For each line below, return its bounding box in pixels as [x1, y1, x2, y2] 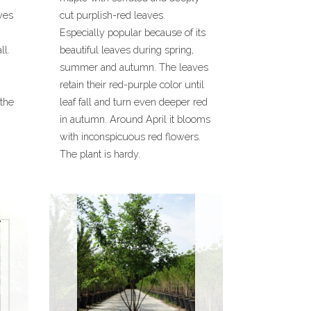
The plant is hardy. [60, 148, 140, 160]
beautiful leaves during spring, [60, 44, 194, 56]
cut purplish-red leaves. [60, 9, 165, 21]
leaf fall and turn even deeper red [60, 96, 208, 108]
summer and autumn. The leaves [60, 61, 208, 73]
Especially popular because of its [60, 26, 205, 38]
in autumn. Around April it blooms [60, 113, 210, 125]
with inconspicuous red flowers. [60, 131, 201, 142]
